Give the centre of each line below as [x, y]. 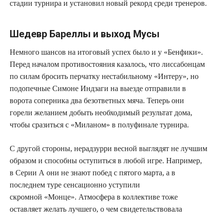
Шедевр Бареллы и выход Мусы [85, 34]
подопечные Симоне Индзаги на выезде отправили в [98, 88]
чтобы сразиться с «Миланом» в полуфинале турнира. [99, 124]
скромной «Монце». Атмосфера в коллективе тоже [94, 197]
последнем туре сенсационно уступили [75, 185]
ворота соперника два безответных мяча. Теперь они [97, 100]
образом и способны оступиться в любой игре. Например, [106, 160]
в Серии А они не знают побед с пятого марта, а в [93, 172]
